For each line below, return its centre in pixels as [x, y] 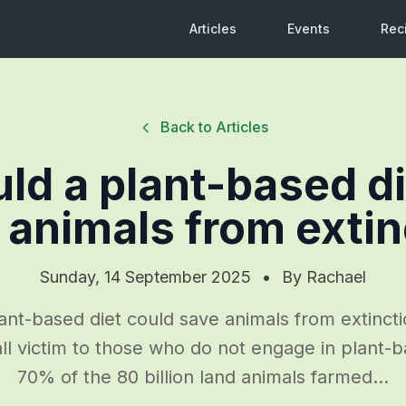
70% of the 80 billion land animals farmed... [203, 377]
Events [309, 29]
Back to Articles [214, 127]
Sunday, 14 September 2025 [145, 276]
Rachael [336, 276]
